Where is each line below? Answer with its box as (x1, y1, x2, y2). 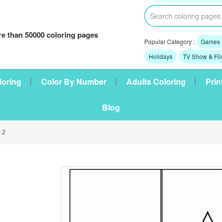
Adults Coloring (126, 76, 186, 87)
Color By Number (41, 76, 107, 87)
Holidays (148, 52, 172, 60)
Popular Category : (144, 37, 196, 46)
